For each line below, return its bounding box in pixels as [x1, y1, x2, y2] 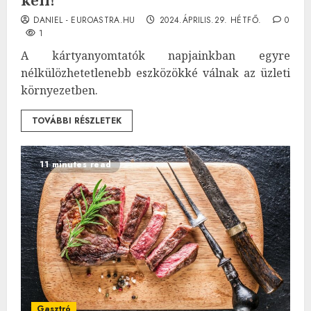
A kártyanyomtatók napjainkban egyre [21, 47, 290, 63]
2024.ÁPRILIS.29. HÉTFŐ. [160, 13, 262, 26]
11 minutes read [40, 158, 112, 171]
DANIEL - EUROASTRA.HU [33, 13, 135, 26]
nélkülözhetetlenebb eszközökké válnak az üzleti [21, 65, 290, 81]
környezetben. [21, 82, 98, 98]
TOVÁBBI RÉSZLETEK [32, 114, 121, 127]
